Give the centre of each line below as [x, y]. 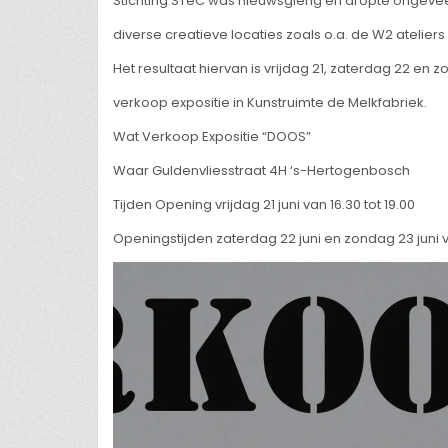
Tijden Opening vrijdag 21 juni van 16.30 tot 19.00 [264, 204]
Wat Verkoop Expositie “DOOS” [212, 136]
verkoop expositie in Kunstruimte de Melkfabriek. [270, 102]
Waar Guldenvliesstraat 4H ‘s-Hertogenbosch [261, 170]
